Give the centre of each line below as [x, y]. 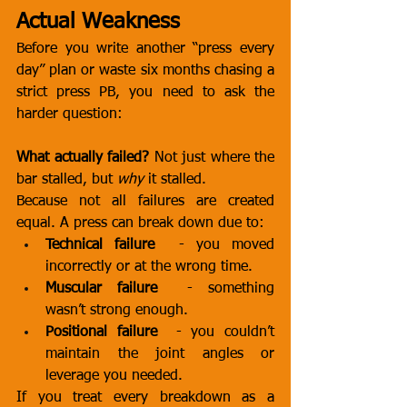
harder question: [69, 114]
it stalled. [175, 180]
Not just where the [212, 158]
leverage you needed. [114, 376]
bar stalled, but [67, 180]
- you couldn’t [216, 333]
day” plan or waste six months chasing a [145, 71]
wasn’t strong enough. [117, 311]
